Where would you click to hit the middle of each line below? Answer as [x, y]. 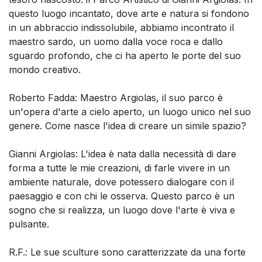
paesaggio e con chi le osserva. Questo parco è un [122, 196]
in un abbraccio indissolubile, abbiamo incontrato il [121, 28]
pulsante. [29, 224]
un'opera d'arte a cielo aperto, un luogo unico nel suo [130, 112]
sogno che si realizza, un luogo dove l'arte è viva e [122, 210]
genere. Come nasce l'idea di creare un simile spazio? [127, 126]
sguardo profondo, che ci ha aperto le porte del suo [125, 56]
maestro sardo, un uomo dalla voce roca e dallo [116, 42]
